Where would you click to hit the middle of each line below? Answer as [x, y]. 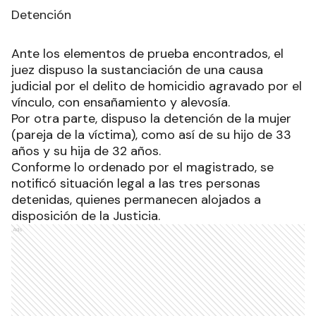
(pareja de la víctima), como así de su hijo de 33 [151, 135]
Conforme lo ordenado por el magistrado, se [142, 168]
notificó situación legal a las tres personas [136, 184]
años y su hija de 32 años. [88, 151]
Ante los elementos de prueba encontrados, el [147, 54]
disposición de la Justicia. [86, 216]
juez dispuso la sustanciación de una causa [137, 70]
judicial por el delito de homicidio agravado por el [157, 86]
